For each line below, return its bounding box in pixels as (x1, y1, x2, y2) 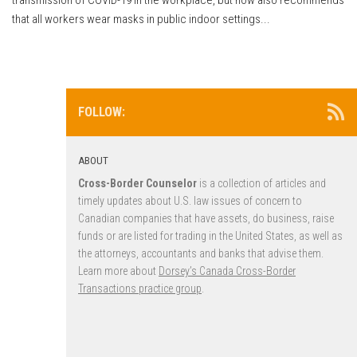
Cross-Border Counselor (78, 176, 197, 190)
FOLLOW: (78, 104, 125, 120)
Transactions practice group (78, 281, 202, 295)
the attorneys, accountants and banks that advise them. (78, 246, 324, 260)
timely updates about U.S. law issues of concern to (78, 194, 302, 207)
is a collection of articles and (197, 176, 326, 190)
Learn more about (78, 264, 159, 277)
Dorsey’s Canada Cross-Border (159, 264, 296, 277)
